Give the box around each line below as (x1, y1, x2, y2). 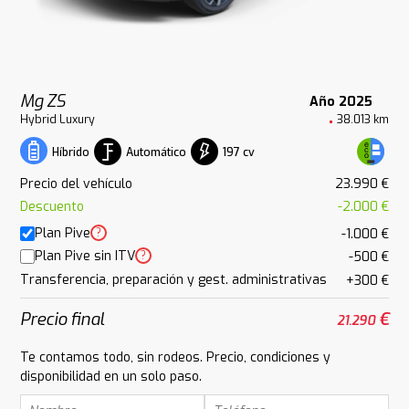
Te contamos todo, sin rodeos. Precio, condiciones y (20, 348, 331, 366)
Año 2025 (309, 92, 372, 110)
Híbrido (52, 145, 90, 161)
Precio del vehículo (20, 174, 133, 193)
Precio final (20, 307, 105, 330)
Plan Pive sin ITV (35, 247, 136, 266)
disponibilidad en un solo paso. (20, 367, 203, 385)
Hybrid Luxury (20, 112, 96, 128)
